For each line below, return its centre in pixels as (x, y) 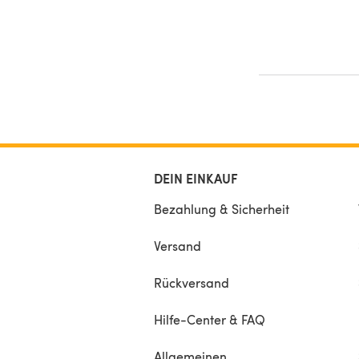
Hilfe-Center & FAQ (210, 319)
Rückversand (192, 282)
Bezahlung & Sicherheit (222, 208)
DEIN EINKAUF (196, 178)
